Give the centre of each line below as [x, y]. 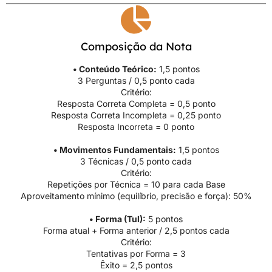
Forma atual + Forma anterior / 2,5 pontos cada [136, 231]
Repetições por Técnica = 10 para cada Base [136, 185]
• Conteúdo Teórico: [114, 69]
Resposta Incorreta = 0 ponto [136, 127]
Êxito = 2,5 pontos [136, 265]
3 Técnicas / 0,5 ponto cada [136, 161]
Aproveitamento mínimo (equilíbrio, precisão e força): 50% [136, 196]
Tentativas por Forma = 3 [136, 254]
